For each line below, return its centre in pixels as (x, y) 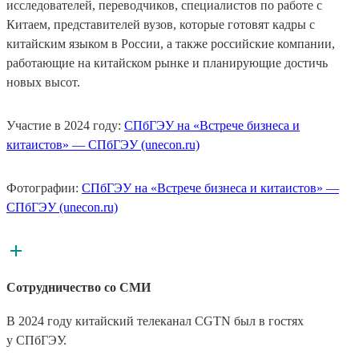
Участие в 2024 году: (65, 125)
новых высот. (43, 82)
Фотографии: (44, 188)
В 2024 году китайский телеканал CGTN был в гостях (155, 321)
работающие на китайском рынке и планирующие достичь (167, 63)
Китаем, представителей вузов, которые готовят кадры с (161, 24)
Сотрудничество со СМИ (79, 287)
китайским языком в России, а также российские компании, (171, 43)
